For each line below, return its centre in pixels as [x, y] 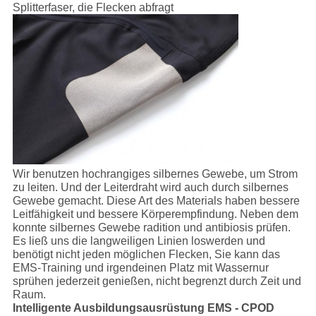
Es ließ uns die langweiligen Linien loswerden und [139, 241]
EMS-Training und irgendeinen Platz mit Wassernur [140, 268]
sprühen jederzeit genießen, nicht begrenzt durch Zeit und [157, 281]
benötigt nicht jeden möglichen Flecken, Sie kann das [146, 255]
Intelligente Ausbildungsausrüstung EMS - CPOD [143, 308]
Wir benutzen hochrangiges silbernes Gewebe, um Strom [155, 174]
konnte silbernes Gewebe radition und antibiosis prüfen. [151, 228]
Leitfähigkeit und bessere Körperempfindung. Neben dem [155, 214]
